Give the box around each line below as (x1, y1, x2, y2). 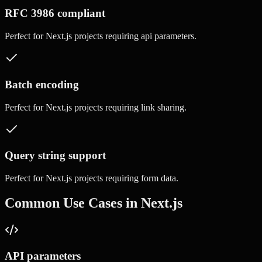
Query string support (5, 149, 106, 162)
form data (141, 173, 176, 183)
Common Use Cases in (5, 195, 141, 211)
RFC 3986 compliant (5, 7, 105, 20)
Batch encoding (5, 78, 79, 91)
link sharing (141, 102, 184, 112)
